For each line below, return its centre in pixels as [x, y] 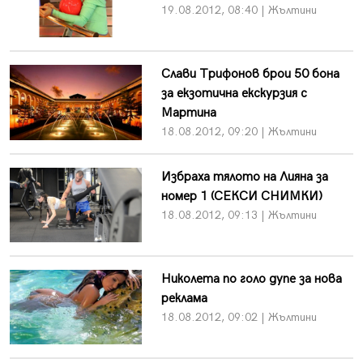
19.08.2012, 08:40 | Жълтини [239, 10]
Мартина [188, 113]
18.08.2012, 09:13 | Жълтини [239, 215]
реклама [184, 298]
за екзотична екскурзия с [234, 93]
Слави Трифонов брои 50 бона [250, 74]
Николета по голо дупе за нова [251, 279]
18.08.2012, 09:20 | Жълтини [239, 131]
